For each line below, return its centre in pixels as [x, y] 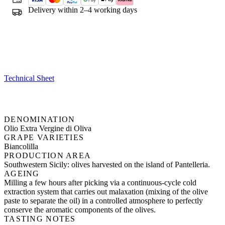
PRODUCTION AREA [48, 156]
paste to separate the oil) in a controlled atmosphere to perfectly [103, 201]
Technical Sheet [29, 78]
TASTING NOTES [40, 219]
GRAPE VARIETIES [44, 138]
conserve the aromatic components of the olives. [80, 210]
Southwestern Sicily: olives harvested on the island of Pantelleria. [107, 165]
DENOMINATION [40, 120]
